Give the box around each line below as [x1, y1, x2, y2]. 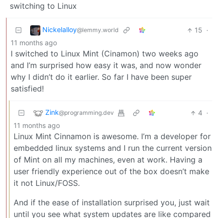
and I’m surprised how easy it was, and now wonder [11, 60, 201, 71]
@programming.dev [59, 109, 114, 117]
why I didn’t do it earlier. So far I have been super [11, 72, 192, 82]
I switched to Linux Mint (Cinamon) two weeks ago [11, 49, 199, 59]
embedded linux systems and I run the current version [14, 143, 212, 153]
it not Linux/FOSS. [14, 178, 80, 188]
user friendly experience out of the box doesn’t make [14, 166, 209, 177]
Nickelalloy [42, 25, 77, 34]
